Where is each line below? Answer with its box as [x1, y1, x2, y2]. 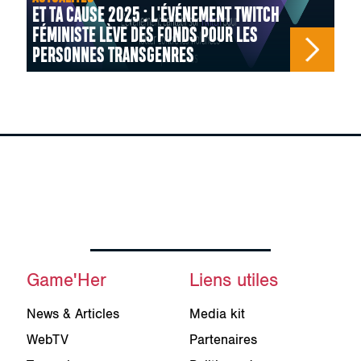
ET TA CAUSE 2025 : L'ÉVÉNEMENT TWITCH [31, 6, 280, 27]
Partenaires [189, 331, 257, 348]
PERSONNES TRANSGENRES [31, 46, 194, 67]
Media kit [189, 305, 245, 322]
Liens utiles [189, 270, 278, 293]
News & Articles [26, 305, 119, 322]
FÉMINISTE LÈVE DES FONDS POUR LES [31, 26, 258, 47]
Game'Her [26, 270, 106, 293]
